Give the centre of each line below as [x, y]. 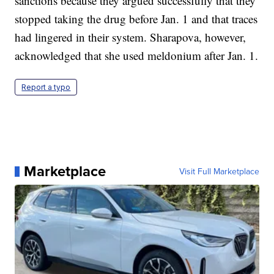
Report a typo [46, 87]
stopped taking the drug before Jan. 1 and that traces [136, 19]
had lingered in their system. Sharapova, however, [131, 37]
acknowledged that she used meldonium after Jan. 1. [137, 56]
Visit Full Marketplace [219, 172]
